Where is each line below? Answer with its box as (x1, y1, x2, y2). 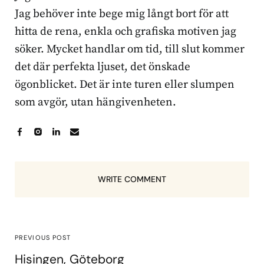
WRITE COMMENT (98, 173, 166, 184)
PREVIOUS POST (15, 233, 71, 242)
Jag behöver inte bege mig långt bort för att (15, 6, 229, 21)
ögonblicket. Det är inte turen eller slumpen (15, 77, 235, 91)
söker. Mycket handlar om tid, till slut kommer (15, 42, 245, 56)
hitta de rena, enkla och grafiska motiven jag (15, 24, 236, 38)
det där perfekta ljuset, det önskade (15, 60, 190, 74)
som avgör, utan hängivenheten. (15, 95, 176, 109)
